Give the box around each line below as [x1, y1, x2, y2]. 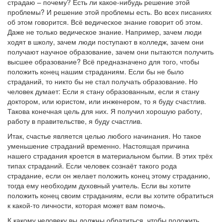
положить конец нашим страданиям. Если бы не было [7, 66, 184, 76]
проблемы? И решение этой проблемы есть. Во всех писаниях [7, 7, 212, 17]
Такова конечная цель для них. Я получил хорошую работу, [7, 106, 202, 116]
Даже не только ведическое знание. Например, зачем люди [7, 27, 202, 37]
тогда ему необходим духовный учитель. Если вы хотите [7, 180, 191, 190]
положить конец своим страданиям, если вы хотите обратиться [7, 190, 214, 200]
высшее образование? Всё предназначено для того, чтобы [7, 56, 199, 66]
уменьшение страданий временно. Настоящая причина [7, 141, 189, 151]
